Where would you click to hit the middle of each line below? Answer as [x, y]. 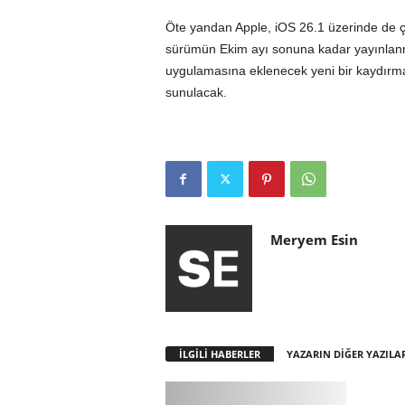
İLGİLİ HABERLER [219, 354]
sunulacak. [196, 92]
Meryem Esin [314, 240]
